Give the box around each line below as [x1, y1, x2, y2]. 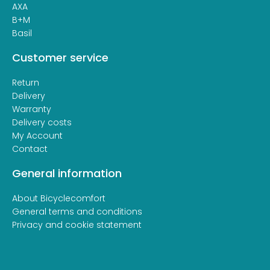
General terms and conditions [12, 206, 142, 218]
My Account [12, 130, 63, 142]
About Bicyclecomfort [12, 192, 105, 204]
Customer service [12, 50, 108, 65]
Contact [12, 143, 48, 155]
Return [12, 77, 39, 89]
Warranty [12, 103, 51, 115]
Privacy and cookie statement [12, 219, 142, 231]
